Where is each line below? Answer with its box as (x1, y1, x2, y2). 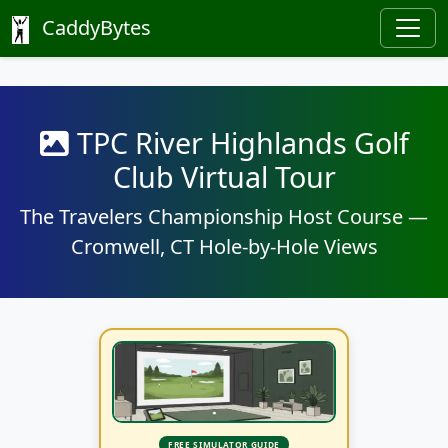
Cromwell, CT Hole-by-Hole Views (70, 233, 378, 260)
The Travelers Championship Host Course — (20, 203, 428, 230)
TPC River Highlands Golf (76, 123, 409, 162)
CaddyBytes (37, 14, 151, 41)
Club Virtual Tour (112, 157, 336, 196)
